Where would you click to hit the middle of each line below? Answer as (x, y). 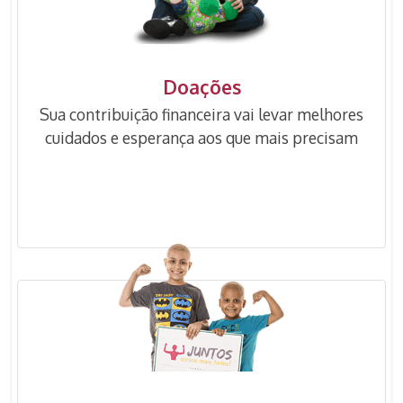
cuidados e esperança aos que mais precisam (201, 137)
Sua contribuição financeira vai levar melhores (201, 114)
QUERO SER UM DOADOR (201, 205)
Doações (201, 86)
